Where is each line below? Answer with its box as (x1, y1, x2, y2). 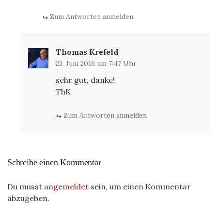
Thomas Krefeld (56, 46, 118, 57)
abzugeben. (7, 193, 49, 203)
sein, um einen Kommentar (89, 181, 191, 191)
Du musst (7, 181, 44, 191)
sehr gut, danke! (56, 75, 115, 85)
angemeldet (44, 181, 89, 191)
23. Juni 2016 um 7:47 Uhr (56, 59, 137, 68)
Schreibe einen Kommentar (7, 157, 101, 167)
